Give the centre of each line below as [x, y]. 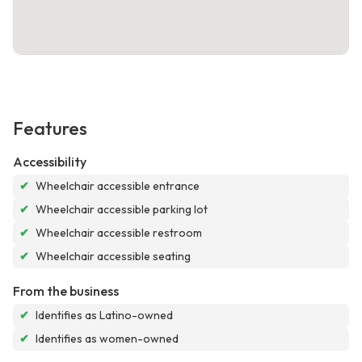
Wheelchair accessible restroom [119, 233]
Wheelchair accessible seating [113, 257]
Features [50, 129]
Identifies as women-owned [107, 339]
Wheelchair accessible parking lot [122, 210]
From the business [66, 291]
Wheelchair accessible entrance [118, 186]
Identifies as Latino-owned [104, 316]
